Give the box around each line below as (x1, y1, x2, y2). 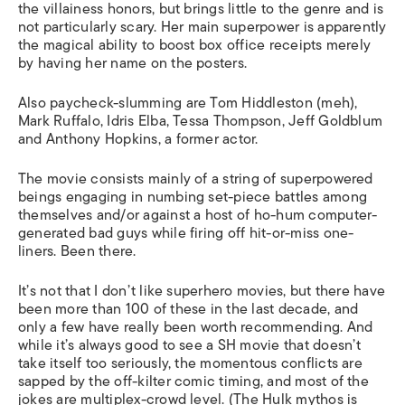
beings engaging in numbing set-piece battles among (18, 185, 367, 209)
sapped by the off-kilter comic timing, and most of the (18, 370, 369, 393)
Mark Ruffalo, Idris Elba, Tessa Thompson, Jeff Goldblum (18, 109, 383, 133)
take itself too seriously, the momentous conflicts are (18, 352, 363, 375)
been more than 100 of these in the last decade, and (18, 297, 359, 321)
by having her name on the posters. (18, 52, 248, 75)
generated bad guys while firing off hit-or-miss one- (18, 221, 354, 245)
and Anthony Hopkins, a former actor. (18, 127, 259, 151)
